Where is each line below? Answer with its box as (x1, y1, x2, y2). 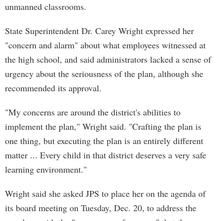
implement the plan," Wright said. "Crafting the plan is (5, 120, 201, 132)
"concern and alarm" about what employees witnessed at (5, 39, 206, 51)
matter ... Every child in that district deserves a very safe (5, 149, 206, 161)
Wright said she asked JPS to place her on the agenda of (5, 187, 206, 199)
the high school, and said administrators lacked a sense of (5, 53, 211, 65)
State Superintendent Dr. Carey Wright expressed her (5, 25, 194, 37)
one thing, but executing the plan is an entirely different (5, 135, 203, 147)
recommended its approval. (5, 82, 102, 94)
